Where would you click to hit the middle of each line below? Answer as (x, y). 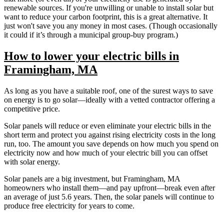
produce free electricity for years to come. (69, 205)
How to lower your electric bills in (91, 56)
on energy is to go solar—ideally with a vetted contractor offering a (109, 99)
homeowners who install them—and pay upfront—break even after (109, 187)
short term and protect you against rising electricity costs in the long (110, 134)
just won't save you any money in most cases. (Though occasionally (111, 25)
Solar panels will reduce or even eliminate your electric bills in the (107, 125)
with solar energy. (32, 161)
